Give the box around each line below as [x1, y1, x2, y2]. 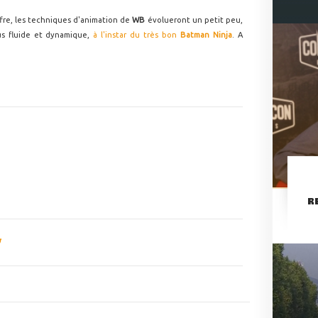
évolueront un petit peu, [147, 16, 243, 24]
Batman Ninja [180, 31, 233, 39]
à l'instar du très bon [93, 31, 181, 39]
